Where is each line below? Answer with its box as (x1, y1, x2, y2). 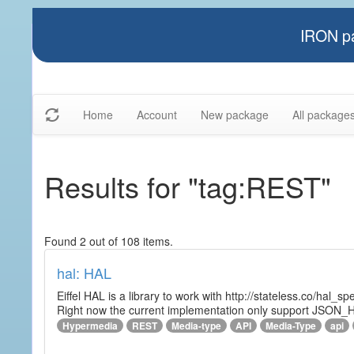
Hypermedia (62, 318, 118, 333)
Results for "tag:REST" (44, 166, 331, 206)
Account (137, 107, 177, 122)
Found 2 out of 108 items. (44, 233, 173, 249)
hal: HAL (57, 262, 111, 283)
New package (201, 107, 269, 122)
